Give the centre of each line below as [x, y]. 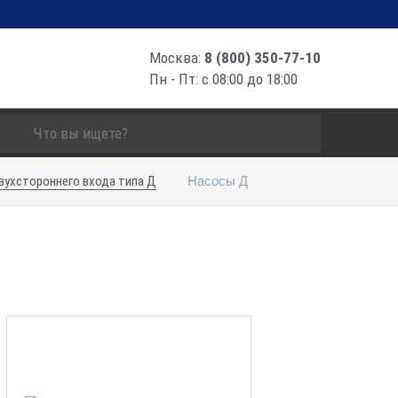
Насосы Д [218, 180]
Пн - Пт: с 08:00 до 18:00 [223, 79]
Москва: [177, 58]
